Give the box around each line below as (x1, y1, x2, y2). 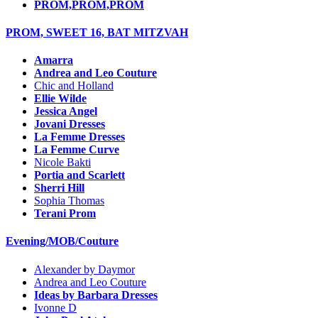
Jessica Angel (34, 105, 97, 118)
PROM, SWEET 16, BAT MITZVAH (6, 26, 188, 38)
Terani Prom (34, 207, 96, 220)
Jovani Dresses (34, 118, 105, 131)
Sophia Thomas (34, 194, 104, 207)
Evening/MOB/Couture (6, 235, 119, 248)
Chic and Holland (34, 79, 114, 92)
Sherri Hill (34, 182, 84, 194)
